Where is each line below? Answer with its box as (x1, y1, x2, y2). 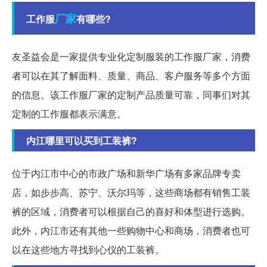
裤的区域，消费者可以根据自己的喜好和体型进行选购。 (12, 204, 250, 218)
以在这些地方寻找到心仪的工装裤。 (12, 242, 164, 256)
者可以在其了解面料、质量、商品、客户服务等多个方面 (12, 68, 250, 82)
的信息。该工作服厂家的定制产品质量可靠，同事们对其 (12, 87, 250, 101)
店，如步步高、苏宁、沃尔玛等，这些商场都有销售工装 (12, 185, 250, 199)
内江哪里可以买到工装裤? (26, 133, 137, 147)
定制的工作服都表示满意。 (12, 106, 126, 120)
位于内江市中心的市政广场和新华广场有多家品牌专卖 (12, 166, 241, 180)
